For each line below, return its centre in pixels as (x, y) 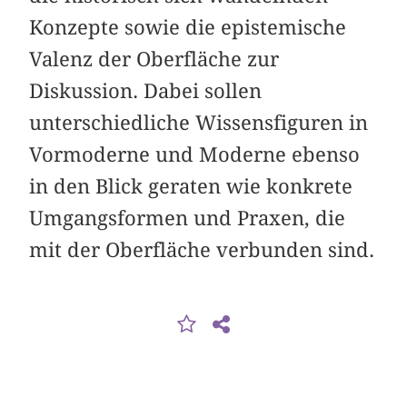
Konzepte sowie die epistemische (188, 28)
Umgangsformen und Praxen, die (188, 218)
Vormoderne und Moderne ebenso (195, 155)
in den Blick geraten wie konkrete (191, 187)
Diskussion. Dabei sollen (146, 91)
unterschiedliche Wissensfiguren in (199, 123)
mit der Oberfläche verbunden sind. (202, 250)
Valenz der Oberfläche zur (154, 60)
